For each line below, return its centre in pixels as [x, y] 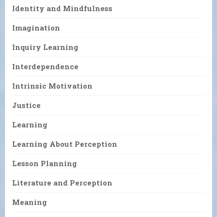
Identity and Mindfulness [62, 8]
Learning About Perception [65, 144]
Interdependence [45, 66]
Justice [26, 105]
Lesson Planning [45, 163]
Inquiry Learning [45, 47]
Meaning [30, 202]
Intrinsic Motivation [52, 85]
